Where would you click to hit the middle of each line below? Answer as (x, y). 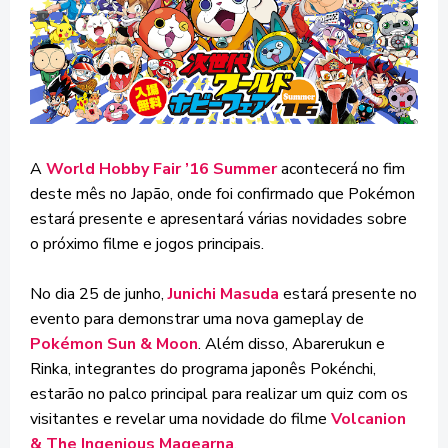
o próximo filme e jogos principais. (147, 243)
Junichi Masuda (225, 293)
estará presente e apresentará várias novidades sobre (218, 218)
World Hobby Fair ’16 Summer (161, 168)
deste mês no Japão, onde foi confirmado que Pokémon (222, 193)
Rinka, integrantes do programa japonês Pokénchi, (203, 368)
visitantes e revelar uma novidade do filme (180, 418)
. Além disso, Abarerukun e (291, 343)
